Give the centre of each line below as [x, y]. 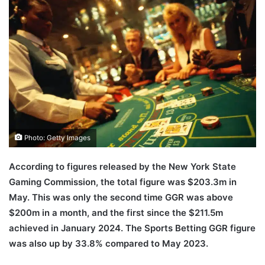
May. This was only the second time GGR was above [121, 197]
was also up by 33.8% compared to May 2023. [109, 243]
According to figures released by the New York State [122, 166]
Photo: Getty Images [56, 138]
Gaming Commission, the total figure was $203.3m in [123, 182]
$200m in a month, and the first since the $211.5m [116, 212]
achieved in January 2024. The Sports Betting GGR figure [132, 228]
